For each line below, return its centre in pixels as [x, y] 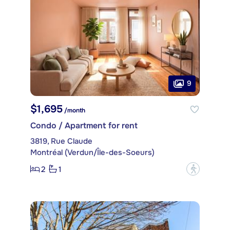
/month [74, 111]
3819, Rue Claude [61, 141]
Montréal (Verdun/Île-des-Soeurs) [92, 153]
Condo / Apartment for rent [84, 126]
